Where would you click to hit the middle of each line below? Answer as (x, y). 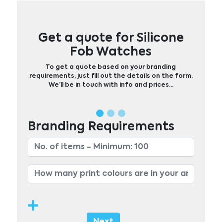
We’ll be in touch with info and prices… (111, 85)
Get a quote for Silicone (111, 38)
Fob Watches (111, 52)
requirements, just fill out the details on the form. (111, 76)
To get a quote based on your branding (111, 67)
